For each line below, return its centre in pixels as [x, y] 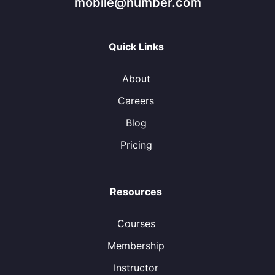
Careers [136, 101]
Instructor [136, 268]
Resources [136, 192]
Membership [136, 246]
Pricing [136, 145]
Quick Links [136, 47]
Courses [136, 223]
